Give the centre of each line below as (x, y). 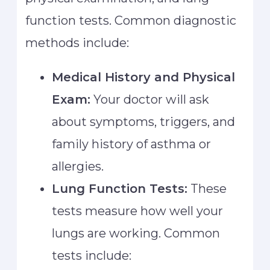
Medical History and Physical (144, 77)
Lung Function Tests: (120, 189)
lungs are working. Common (136, 234)
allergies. (78, 167)
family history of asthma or (132, 144)
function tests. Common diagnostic (131, 21)
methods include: (77, 43)
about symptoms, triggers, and (144, 122)
